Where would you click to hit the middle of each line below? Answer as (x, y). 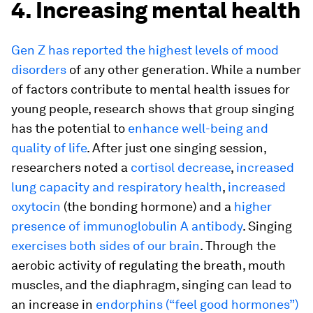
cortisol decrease (181, 167)
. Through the (238, 246)
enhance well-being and (198, 128)
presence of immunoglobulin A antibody (127, 226)
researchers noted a (71, 167)
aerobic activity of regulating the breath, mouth (148, 265)
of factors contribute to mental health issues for (151, 89)
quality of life (49, 148)
